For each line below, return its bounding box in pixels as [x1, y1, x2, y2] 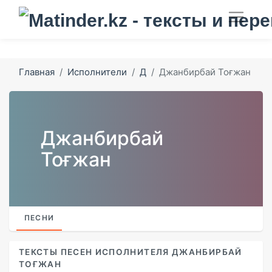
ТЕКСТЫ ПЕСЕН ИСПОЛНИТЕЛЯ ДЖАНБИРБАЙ [19, 246, 242, 257]
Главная [19, 66, 55, 78]
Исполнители [67, 66, 127, 78]
